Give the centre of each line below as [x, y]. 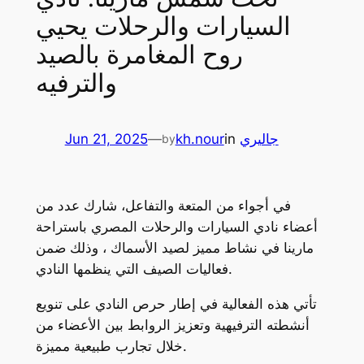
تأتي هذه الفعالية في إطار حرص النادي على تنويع [176, 304]
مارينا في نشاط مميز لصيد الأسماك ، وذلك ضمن [174, 248]
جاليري [259, 139]
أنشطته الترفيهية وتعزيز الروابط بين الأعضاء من [172, 325]
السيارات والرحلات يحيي [163, 26]
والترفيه [76, 83]
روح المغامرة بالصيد [139, 55]
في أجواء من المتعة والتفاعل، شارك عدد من [163, 206]
